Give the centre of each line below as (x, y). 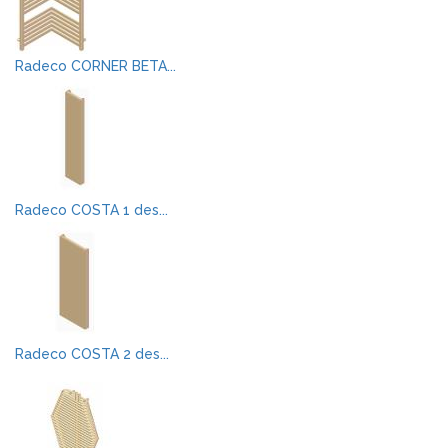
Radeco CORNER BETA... (95, 66)
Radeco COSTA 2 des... (92, 354)
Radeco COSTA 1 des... (91, 210)
